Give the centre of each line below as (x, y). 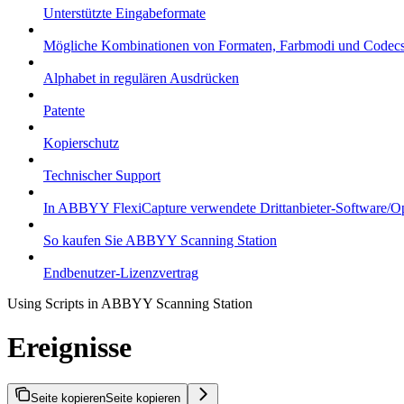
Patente (64, 110)
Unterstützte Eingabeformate (124, 13)
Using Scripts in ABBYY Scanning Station (130, 303)
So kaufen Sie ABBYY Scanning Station (160, 240)
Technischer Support (102, 175)
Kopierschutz (81, 142)
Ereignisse (69, 347)
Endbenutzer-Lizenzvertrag (121, 272)
